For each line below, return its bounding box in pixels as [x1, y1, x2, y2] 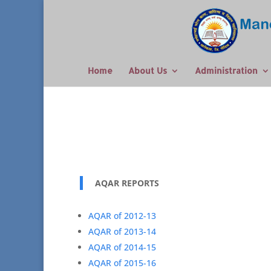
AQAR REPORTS [95, 177, 162, 189]
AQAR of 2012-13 [88, 210, 156, 221]
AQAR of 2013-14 [88, 226, 156, 237]
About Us [128, 65, 167, 76]
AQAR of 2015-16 [88, 257, 156, 269]
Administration [194, 65, 258, 76]
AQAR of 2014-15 [88, 241, 156, 253]
